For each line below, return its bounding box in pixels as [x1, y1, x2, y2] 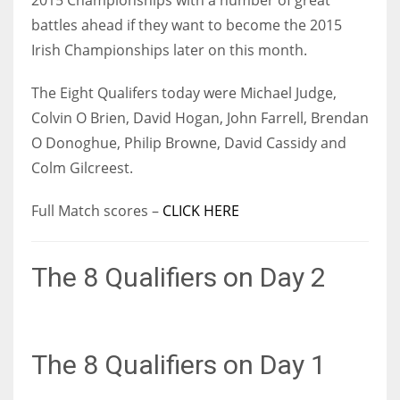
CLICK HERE [162, 200, 239, 221]
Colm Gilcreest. [31, 157, 133, 178]
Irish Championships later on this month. [31, 39, 307, 60]
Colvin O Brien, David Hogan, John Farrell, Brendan [31, 107, 369, 128]
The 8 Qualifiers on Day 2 [31, 261, 326, 293]
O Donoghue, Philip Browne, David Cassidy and [31, 132, 346, 153]
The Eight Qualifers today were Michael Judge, [31, 82, 337, 103]
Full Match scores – [31, 200, 162, 221]
